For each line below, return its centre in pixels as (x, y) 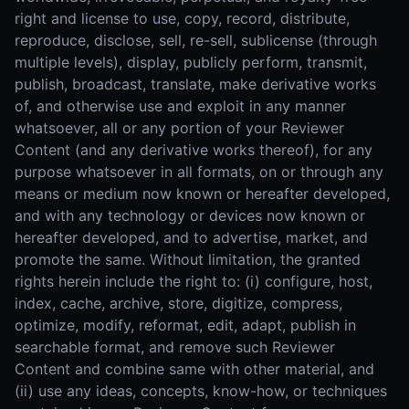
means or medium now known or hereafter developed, (202, 194)
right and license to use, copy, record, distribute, (182, 18)
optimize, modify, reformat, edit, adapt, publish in (185, 325)
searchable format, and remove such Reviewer (175, 347)
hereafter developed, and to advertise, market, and (191, 237)
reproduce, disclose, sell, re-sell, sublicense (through (196, 40)
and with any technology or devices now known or (190, 215)
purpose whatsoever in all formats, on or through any (199, 172)
